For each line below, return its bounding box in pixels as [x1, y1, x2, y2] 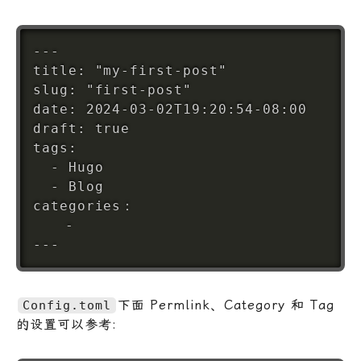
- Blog [32, 178, 104, 194]
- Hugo [32, 159, 104, 175]
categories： [32, 197, 135, 214]
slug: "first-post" [32, 81, 193, 98]
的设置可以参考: [16, 316, 117, 332]
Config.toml [23, 297, 111, 313]
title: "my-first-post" [32, 62, 227, 78]
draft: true [32, 120, 131, 136]
